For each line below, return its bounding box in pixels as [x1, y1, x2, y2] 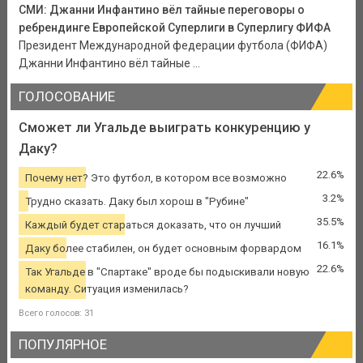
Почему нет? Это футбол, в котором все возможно [24, 171, 287, 184]
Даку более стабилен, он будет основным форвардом [24, 241, 301, 254]
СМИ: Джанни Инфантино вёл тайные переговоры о [18, 3, 305, 17]
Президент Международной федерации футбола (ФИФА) [18, 39, 327, 53]
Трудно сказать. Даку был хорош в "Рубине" [24, 194, 249, 207]
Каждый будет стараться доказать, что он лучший [24, 218, 281, 231]
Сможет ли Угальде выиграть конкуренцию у [18, 119, 310, 135]
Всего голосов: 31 [18, 307, 94, 318]
